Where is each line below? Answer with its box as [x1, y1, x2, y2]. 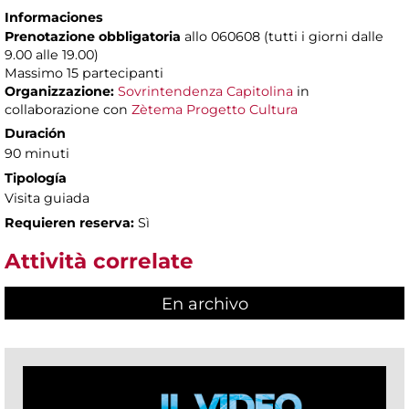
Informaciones [5, 9, 103, 26]
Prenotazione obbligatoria [5, 28, 184, 46]
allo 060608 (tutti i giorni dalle [184, 28, 383, 46]
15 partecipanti [67, 65, 163, 82]
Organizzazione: [5, 83, 118, 100]
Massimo [5, 65, 63, 82]
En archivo [161, 293, 248, 314]
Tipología [5, 170, 67, 187]
